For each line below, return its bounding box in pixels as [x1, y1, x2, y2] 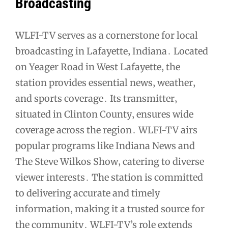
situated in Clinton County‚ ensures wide [15, 108, 193, 121]
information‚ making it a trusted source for [15, 203, 205, 215]
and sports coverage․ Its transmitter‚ [15, 93, 177, 105]
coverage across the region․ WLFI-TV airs [15, 124, 197, 136]
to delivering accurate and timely [15, 187, 160, 199]
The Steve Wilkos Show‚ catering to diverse [15, 156, 204, 168]
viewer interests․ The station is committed [15, 172, 203, 184]
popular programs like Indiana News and [15, 140, 195, 152]
